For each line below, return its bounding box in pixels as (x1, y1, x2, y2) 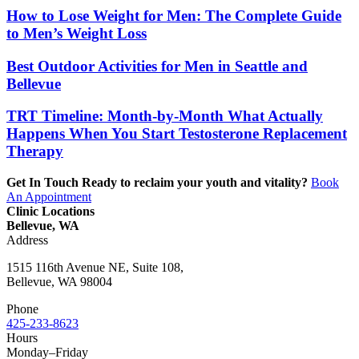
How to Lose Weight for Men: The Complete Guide (6, 6, 341, 24)
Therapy (6, 143, 63, 160)
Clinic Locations (6, 204, 95, 219)
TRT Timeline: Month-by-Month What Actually (6, 107, 323, 125)
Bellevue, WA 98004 (6, 275, 112, 289)
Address (6, 233, 48, 248)
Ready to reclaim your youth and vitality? (82, 175, 308, 190)
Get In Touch (6, 175, 79, 190)
